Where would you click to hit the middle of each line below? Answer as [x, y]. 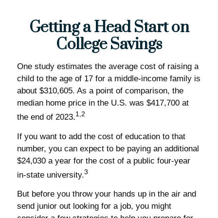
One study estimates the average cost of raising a [108, 66]
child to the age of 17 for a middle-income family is [109, 79]
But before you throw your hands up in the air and [107, 194]
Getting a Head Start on [109, 27]
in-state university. [51, 175]
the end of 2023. [46, 117]
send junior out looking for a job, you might [94, 206]
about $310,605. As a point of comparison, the [100, 91]
